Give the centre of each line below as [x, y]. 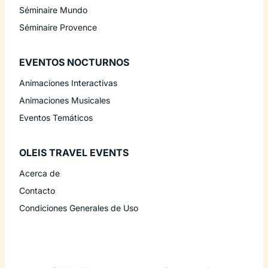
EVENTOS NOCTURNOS [74, 63]
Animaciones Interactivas [68, 83]
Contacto [37, 191]
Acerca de [39, 173]
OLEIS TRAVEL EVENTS [74, 153]
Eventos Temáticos [56, 118]
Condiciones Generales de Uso [79, 208]
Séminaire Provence [58, 28]
